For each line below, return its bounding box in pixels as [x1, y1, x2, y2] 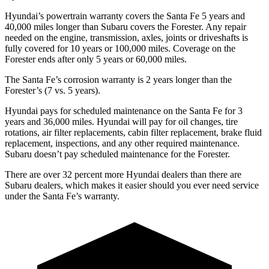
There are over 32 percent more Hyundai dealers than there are [5, 169, 241, 180]
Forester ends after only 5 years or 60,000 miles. [5, 53, 187, 64]
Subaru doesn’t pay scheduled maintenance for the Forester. [5, 148, 230, 159]
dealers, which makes [34, 180, 115, 190]
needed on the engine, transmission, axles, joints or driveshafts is [5, 32, 248, 43]
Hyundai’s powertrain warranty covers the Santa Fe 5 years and [5, 10, 245, 21]
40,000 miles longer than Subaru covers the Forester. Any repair [5, 21, 246, 32]
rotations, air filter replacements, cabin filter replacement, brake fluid [5, 127, 262, 138]
